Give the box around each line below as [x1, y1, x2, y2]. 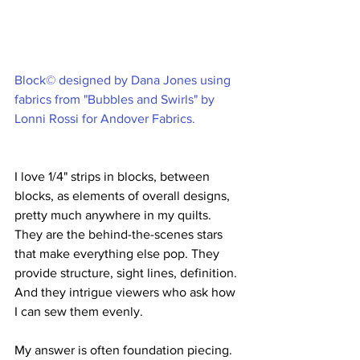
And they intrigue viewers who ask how [14, 285, 239, 299]
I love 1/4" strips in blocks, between [14, 170, 213, 183]
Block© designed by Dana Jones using [14, 73, 234, 87]
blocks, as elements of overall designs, [14, 189, 233, 202]
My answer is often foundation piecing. [14, 343, 235, 357]
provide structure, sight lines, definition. [14, 266, 240, 280]
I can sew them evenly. [14, 305, 146, 318]
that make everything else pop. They [14, 247, 223, 260]
